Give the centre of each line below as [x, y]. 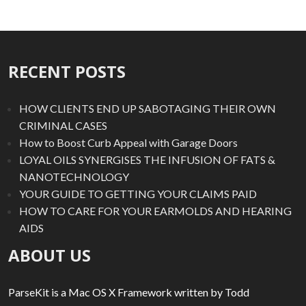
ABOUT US [50, 255]
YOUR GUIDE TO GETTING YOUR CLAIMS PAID [138, 194]
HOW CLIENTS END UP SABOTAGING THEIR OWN [148, 109]
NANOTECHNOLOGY [74, 177]
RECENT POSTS [67, 72]
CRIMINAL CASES [63, 126]
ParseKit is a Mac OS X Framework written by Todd [129, 292]
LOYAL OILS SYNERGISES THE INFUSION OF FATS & [147, 160]
